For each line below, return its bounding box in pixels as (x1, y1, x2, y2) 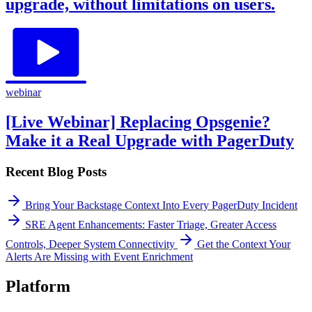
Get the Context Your (197, 238, 290, 251)
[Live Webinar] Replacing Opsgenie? (6, 112, 270, 131)
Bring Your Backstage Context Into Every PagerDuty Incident (25, 199, 297, 212)
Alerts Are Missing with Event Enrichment (6, 251, 193, 263)
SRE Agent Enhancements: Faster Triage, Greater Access (25, 219, 276, 231)
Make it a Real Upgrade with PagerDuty (6, 131, 294, 150)
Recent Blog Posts (6, 164, 107, 179)
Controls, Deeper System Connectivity (6, 238, 175, 251)
